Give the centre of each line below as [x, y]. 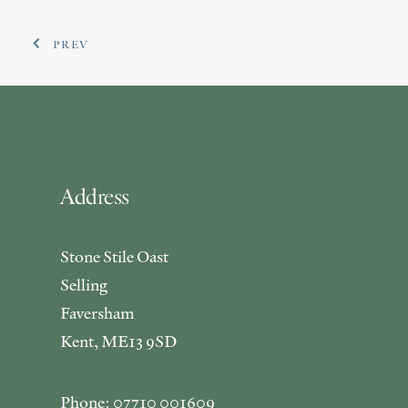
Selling [84, 285]
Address [95, 197]
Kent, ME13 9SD [118, 341]
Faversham [97, 313]
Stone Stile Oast [114, 256]
